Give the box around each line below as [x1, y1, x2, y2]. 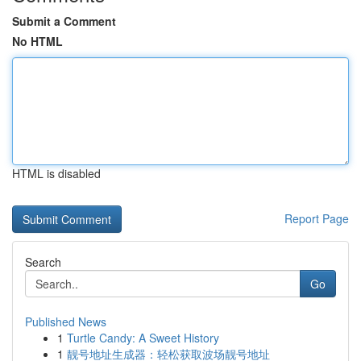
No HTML [12, 33, 63, 49]
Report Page [284, 210, 349, 226]
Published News [25, 313, 106, 330]
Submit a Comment [12, 13, 116, 29]
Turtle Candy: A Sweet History [67, 330, 219, 346]
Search [25, 254, 61, 270]
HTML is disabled [12, 165, 101, 181]
